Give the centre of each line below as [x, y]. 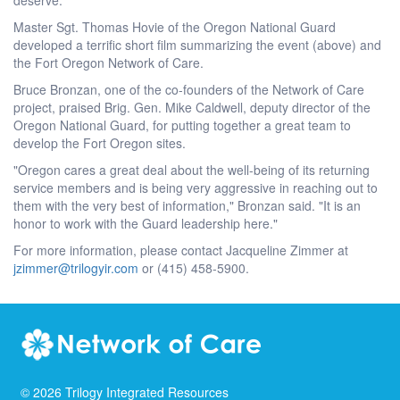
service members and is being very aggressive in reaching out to [196, 187]
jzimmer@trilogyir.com [76, 267]
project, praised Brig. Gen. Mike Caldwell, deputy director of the [192, 107]
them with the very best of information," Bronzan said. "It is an [187, 205]
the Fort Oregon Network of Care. [108, 62]
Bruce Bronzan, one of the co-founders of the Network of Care [189, 89]
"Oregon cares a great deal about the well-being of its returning [192, 169]
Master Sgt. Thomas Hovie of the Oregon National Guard [175, 26]
